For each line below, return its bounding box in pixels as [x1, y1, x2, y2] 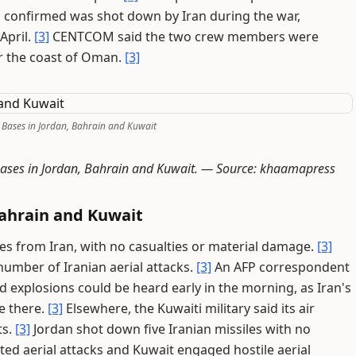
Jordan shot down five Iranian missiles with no [30, 320, 311, 338]
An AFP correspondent [211, 258, 350, 276]
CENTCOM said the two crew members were [49, 28, 319, 45]
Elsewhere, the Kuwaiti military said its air [63, 300, 315, 317]
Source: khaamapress [216, 160, 335, 177]
